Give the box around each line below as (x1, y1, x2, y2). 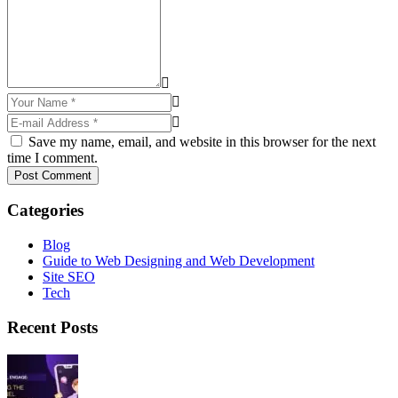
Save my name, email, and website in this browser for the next (25, 133, 376, 149)
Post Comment (14, 168, 92, 182)
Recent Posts (7, 317, 98, 337)
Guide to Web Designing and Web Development (43, 253, 314, 269)
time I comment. (7, 149, 98, 165)
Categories (7, 201, 84, 220)
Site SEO (43, 269, 95, 285)
